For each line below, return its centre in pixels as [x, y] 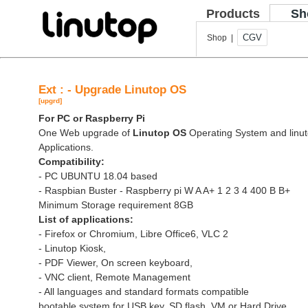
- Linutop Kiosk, [72, 248]
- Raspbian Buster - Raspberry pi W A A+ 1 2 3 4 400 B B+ [164, 190]
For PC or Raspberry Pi [92, 118]
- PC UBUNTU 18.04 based [98, 176]
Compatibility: [71, 162]
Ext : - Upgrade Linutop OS [112, 90]
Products [233, 14]
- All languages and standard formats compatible [144, 291]
